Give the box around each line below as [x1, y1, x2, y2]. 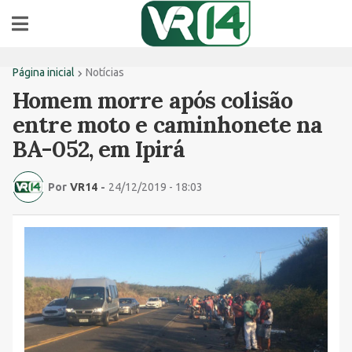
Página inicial [13, 66, 75, 79]
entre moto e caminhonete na [13, 110, 323, 139]
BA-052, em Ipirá [13, 134, 185, 163]
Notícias [86, 66, 124, 79]
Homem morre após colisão [13, 86, 293, 115]
